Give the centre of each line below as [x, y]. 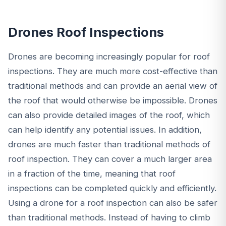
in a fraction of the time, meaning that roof [92, 173]
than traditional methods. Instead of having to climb [109, 217]
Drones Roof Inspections [86, 32]
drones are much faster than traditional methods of [109, 144]
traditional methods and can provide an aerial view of [113, 86]
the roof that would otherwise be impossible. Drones [113, 100]
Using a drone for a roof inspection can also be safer [113, 203]
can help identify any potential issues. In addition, [105, 129]
